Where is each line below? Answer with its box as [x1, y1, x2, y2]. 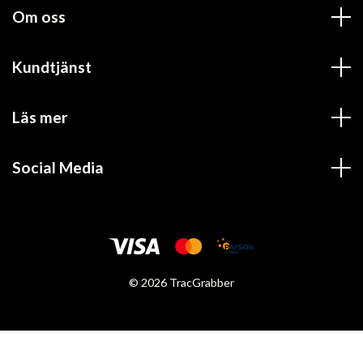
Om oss [12, 6, 66, 26]
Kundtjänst [12, 57, 92, 76]
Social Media [12, 157, 104, 177]
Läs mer [12, 107, 68, 126]
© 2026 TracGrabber [129, 275, 234, 289]
